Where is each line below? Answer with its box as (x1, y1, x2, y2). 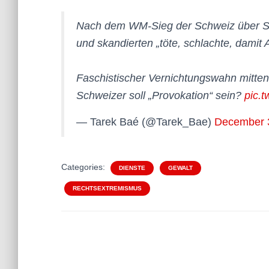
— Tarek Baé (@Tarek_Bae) (76, 116, 214, 128)
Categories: (61, 162, 107, 172)
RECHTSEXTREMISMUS (73, 185, 142, 192)
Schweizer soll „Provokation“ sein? (76, 89, 244, 101)
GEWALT (168, 165, 193, 171)
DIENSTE (119, 165, 145, 171)
